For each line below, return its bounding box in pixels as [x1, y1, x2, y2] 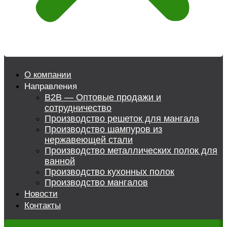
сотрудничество [45, 103, 111, 113]
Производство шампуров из [45, 124, 162, 134]
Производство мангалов [45, 177, 148, 187]
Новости [24, 189, 58, 199]
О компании [24, 70, 71, 80]
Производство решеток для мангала [45, 113, 199, 124]
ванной [45, 156, 75, 166]
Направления [24, 82, 77, 91]
